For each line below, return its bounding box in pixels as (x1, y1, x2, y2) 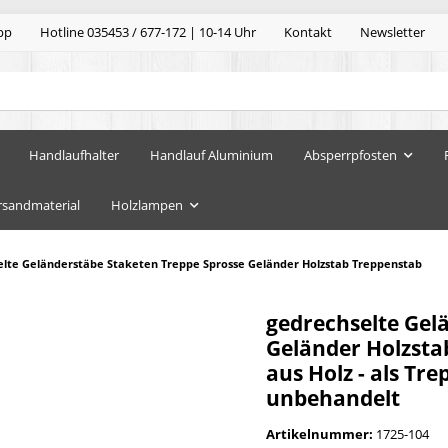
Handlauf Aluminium (150, 145, 273, 164)
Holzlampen (111, 195, 183, 214)
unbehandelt (266, 383, 400, 412)
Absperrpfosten (304, 145, 397, 164)
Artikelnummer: (266, 424, 376, 443)
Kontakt (284, 23, 332, 42)
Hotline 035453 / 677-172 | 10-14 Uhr (40, 23, 256, 42)
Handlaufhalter (29, 145, 119, 164)
